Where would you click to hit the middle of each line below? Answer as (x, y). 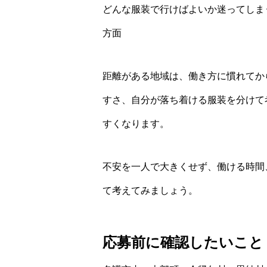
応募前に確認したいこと (183, 242)
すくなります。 (136, 123)
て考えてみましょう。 (150, 190)
